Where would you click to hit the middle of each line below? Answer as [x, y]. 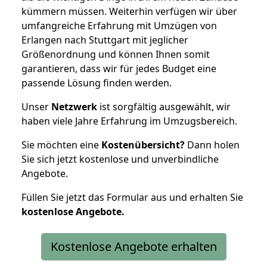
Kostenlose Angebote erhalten [133, 246]
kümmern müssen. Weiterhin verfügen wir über [129, 11]
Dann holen [212, 145]
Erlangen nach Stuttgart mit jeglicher [105, 40]
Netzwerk [74, 106]
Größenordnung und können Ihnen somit [116, 54]
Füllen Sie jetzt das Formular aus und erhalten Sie [132, 197]
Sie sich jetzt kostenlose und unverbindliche [120, 159]
